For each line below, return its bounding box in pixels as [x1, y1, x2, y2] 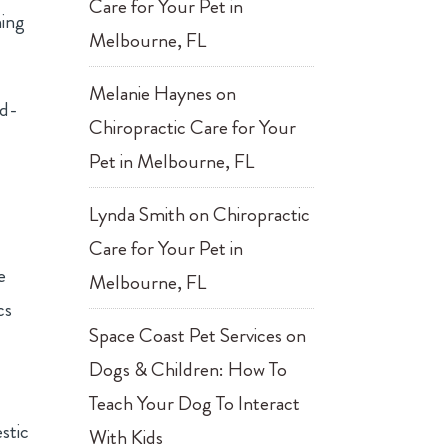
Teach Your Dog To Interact [89, 389, 301, 418]
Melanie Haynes [89, 79, 213, 108]
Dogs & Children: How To [89, 355, 288, 384]
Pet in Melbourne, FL [89, 147, 255, 176]
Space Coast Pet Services [89, 321, 283, 350]
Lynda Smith [89, 200, 186, 229]
